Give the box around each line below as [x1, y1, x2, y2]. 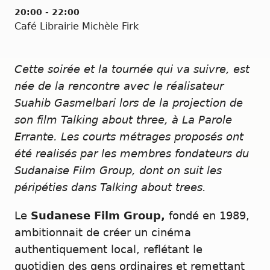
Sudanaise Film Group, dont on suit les [14, 164, 222, 177]
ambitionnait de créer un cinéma [14, 226, 191, 239]
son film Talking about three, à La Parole [14, 113, 232, 126]
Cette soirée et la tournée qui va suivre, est [14, 63, 250, 75]
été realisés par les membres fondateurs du [14, 147, 249, 160]
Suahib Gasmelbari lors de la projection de [14, 96, 243, 109]
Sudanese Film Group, [31, 209, 165, 222]
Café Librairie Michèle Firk [14, 20, 139, 32]
